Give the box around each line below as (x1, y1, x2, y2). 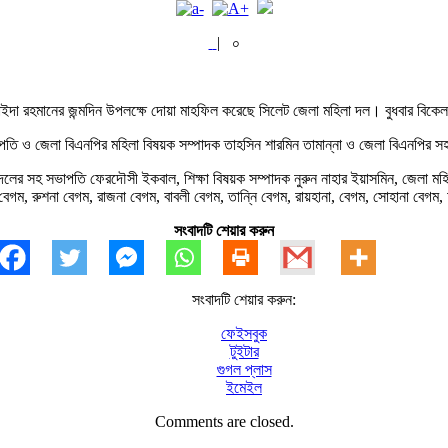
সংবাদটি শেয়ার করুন (174, 221, 274, 239)
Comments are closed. (154, 412, 294, 430)
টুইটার (229, 342, 259, 360)
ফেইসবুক (221, 324, 267, 342)
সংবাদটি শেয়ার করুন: (192, 290, 296, 308)
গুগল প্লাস (216, 360, 272, 378)
